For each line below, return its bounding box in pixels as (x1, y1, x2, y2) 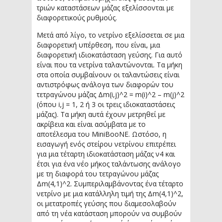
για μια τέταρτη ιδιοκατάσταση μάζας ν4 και (37, 149, 175, 159)
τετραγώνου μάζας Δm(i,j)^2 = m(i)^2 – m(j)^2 (37, 89, 184, 99)
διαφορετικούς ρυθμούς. (37, 12, 117, 22)
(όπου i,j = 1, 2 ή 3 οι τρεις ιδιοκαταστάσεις (37, 99, 175, 109)
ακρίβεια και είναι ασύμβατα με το (37, 119, 146, 129)
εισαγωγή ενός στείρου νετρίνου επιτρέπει (37, 139, 176, 149)
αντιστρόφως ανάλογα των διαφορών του (37, 79, 173, 89)
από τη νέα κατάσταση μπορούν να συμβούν (37, 208, 182, 218)
